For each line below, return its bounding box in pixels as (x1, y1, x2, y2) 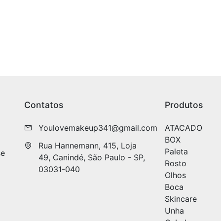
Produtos (165, 100, 203, 110)
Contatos (24, 100, 63, 110)
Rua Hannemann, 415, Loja (38, 141, 137, 150)
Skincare (165, 194, 197, 204)
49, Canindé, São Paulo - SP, (38, 152, 145, 162)
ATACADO (165, 123, 202, 133)
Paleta (165, 147, 188, 156)
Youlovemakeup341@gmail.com (38, 123, 157, 133)
